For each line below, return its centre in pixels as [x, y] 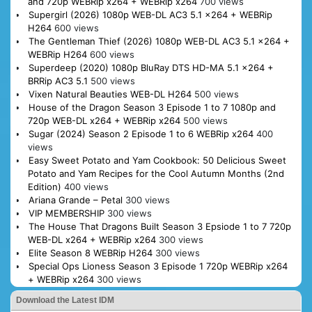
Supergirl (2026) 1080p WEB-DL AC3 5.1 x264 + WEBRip [150, 15]
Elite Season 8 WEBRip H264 [90, 253]
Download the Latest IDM [65, 301]
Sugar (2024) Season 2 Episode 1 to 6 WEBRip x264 [141, 134]
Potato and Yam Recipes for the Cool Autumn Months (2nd [156, 174]
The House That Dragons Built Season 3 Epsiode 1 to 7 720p [159, 227]
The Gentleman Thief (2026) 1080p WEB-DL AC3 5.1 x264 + [159, 41]
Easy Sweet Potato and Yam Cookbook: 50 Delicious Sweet [157, 161]
